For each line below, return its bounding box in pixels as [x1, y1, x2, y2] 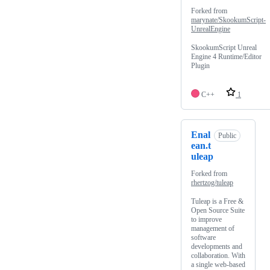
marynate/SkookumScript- [191, 16, 266, 25]
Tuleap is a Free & [191, 197, 243, 206]
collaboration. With [191, 251, 245, 260]
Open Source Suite [191, 206, 245, 215]
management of [191, 224, 234, 233]
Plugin [191, 61, 210, 71]
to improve [191, 215, 222, 224]
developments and [191, 242, 242, 251]
